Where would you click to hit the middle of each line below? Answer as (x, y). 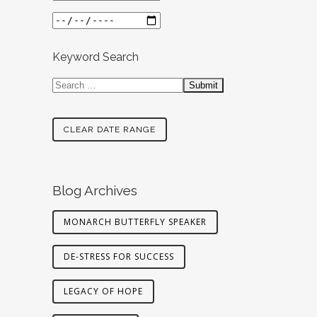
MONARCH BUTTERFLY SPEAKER (135, 222)
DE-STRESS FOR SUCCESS (119, 257)
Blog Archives (95, 190)
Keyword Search (96, 57)
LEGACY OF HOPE (103, 291)
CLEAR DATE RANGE (110, 129)
